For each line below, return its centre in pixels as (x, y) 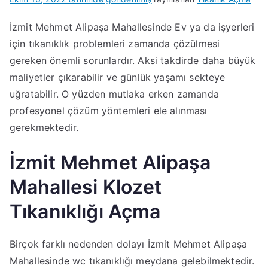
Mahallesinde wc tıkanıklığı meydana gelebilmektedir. (132, 261)
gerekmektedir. (44, 127)
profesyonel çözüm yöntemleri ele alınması (109, 111)
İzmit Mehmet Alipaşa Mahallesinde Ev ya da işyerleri (132, 27)
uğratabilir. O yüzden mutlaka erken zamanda (114, 94)
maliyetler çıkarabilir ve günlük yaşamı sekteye (118, 77)
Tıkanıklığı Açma (85, 211)
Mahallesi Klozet (86, 187)
